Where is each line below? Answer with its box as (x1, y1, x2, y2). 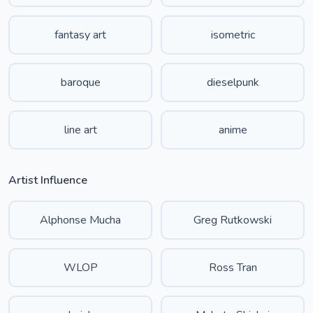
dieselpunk (206, 75, 259, 90)
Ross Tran (208, 260, 257, 275)
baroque (60, 75, 101, 90)
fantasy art (54, 27, 106, 43)
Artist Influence (8, 173, 87, 188)
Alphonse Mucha (40, 212, 121, 228)
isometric (210, 27, 255, 43)
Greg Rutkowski (194, 212, 272, 228)
